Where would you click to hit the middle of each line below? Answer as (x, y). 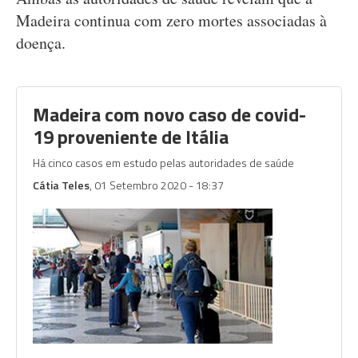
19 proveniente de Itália (131, 137)
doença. (41, 43)
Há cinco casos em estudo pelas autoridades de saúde (163, 163)
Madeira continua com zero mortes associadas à (171, 20)
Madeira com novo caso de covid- (169, 114)
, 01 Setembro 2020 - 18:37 (157, 185)
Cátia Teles (61, 185)
